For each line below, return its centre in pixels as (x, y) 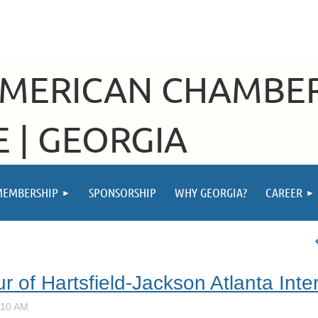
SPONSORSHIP (122, 193)
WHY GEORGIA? (211, 193)
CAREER (284, 193)
